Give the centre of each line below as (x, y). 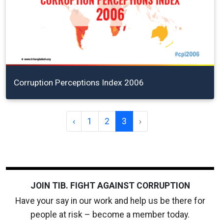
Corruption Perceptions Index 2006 (79, 82)
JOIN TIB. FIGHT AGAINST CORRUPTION (110, 185)
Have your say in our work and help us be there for (110, 201)
